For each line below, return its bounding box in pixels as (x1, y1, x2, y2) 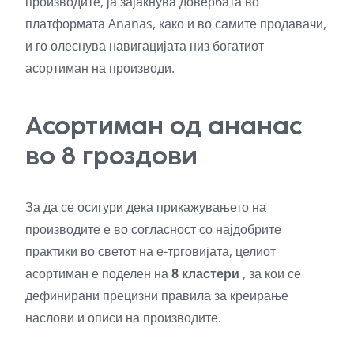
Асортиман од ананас (25, 110, 302, 141)
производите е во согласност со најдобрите (25, 220, 281, 238)
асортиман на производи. (25, 58, 175, 77)
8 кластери (171, 264, 239, 282)
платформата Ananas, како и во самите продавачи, (25, 14, 326, 32)
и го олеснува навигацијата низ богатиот (25, 36, 264, 55)
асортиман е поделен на (25, 264, 171, 282)
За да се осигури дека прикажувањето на (25, 198, 266, 216)
